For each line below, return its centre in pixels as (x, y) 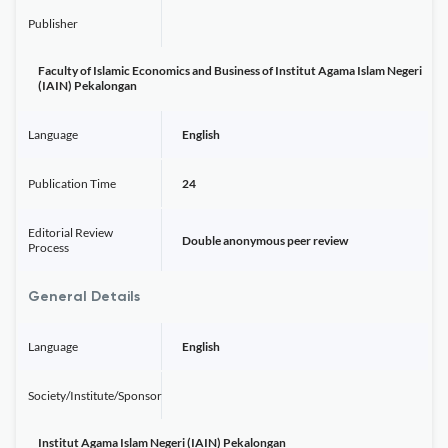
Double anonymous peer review (265, 240)
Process (48, 247)
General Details (84, 297)
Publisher (53, 23)
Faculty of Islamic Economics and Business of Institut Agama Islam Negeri (230, 70)
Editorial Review (70, 232)
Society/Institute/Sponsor (95, 395)
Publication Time (72, 183)
